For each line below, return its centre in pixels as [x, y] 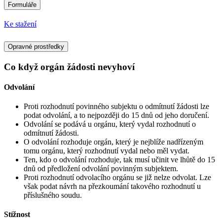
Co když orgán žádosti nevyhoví [69, 67]
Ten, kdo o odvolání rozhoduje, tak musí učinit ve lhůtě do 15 [119, 160]
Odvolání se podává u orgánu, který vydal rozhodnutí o [110, 124]
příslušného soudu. [53, 195]
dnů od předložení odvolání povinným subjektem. [101, 169]
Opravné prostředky [36, 46]
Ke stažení [20, 24]
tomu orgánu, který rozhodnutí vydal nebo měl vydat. [107, 151]
